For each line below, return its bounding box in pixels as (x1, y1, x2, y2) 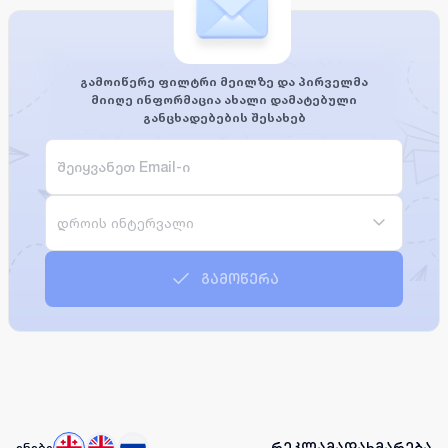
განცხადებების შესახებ (142, 109, 306, 125)
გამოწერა (201, 270, 279, 287)
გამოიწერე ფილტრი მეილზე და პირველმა (80, 73, 368, 89)
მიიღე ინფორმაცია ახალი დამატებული (91, 91, 357, 107)
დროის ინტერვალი (57, 213, 194, 231)
